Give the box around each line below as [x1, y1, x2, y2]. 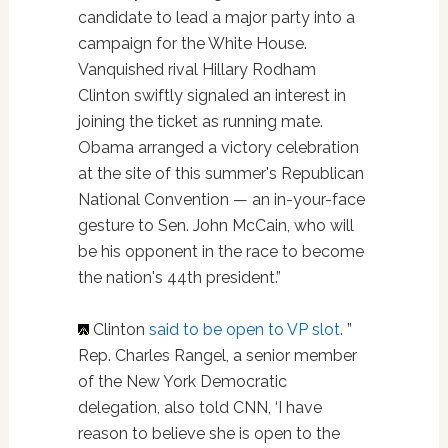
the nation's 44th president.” [77, 267, 281, 287]
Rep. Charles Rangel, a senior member [77, 345, 357, 365]
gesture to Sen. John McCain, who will [77, 215, 354, 235]
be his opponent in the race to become [77, 241, 364, 261]
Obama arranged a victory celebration [77, 137, 359, 157]
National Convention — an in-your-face [77, 189, 365, 209]
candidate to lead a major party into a [77, 7, 355, 27]
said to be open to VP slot [148, 319, 340, 339]
